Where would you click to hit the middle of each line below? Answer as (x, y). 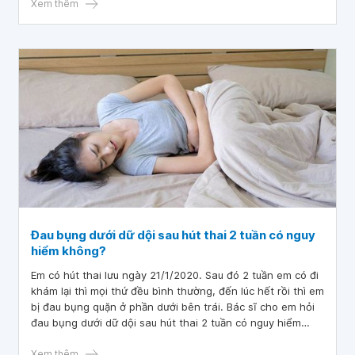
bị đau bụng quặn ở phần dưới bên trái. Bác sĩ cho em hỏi (173, 307)
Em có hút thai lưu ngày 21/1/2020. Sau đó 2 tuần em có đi (175, 275)
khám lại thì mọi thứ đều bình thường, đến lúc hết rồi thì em (177, 291)
